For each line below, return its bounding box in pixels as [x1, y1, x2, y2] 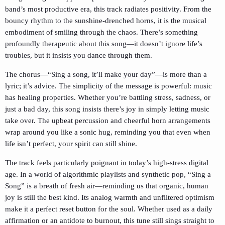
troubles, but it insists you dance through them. [5, 51, 152, 60]
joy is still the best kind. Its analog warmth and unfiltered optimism [5, 193, 214, 202]
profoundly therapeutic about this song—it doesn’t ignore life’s [5, 40, 202, 48]
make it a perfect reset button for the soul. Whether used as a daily [5, 205, 212, 213]
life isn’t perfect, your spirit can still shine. [5, 140, 137, 148]
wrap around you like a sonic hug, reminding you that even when [5, 128, 210, 137]
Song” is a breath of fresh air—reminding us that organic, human [5, 182, 208, 190]
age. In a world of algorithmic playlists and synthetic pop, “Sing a [5, 170, 211, 179]
